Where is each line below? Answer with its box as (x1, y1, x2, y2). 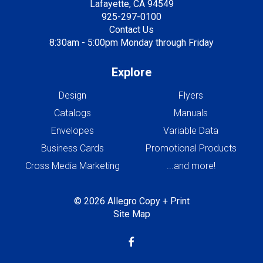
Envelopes (50, 125, 94, 137)
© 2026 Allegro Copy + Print (73, 195, 190, 207)
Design (58, 90, 86, 102)
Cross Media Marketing (25, 160, 120, 172)
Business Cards (41, 143, 104, 154)
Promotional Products (145, 143, 237, 154)
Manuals (174, 107, 208, 119)
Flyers (178, 90, 203, 102)
